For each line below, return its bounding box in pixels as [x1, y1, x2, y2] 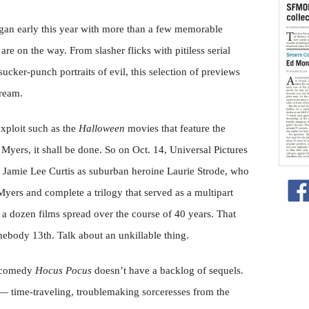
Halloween [79, 123, 125, 134]
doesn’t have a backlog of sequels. [92, 265, 243, 276]
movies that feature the [125, 123, 226, 134]
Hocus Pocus [35, 265, 92, 276]
